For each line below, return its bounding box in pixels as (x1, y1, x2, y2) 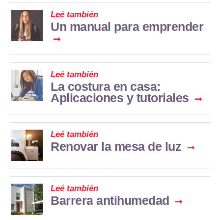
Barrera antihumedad (51, 193, 169, 208)
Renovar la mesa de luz (51, 139, 181, 154)
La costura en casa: (51, 80, 161, 94)
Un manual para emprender (51, 20, 203, 34)
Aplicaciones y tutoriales (51, 91, 189, 105)
